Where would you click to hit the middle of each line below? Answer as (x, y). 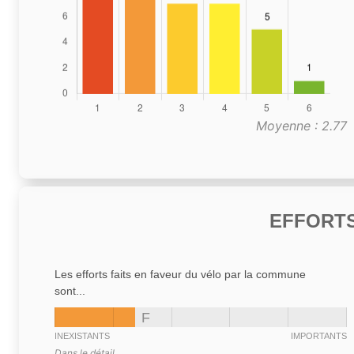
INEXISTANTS (82, 335)
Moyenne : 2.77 (301, 125)
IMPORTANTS (319, 335)
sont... (70, 290)
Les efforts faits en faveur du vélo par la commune (180, 274)
